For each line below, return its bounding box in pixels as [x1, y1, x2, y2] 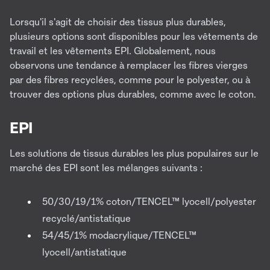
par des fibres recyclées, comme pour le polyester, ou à [10, 74, 250, 86]
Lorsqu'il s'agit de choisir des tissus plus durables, [10, 16, 226, 28]
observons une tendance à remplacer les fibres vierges [10, 59, 248, 72]
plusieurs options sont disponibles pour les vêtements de [10, 30, 258, 43]
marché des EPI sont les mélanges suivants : [10, 162, 202, 174]
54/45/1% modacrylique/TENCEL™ [42, 229, 196, 242]
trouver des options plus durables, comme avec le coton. [10, 88, 256, 101]
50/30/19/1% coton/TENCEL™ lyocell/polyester [42, 195, 256, 208]
